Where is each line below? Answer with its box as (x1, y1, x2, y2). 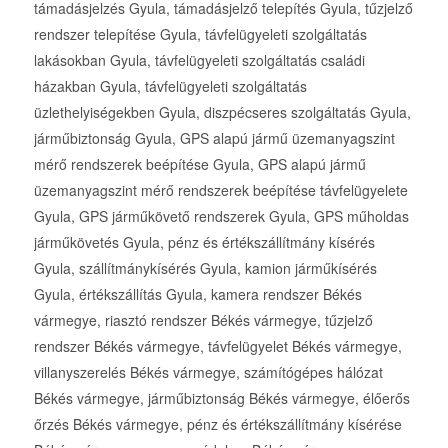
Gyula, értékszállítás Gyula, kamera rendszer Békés (33, 284, 362, 305)
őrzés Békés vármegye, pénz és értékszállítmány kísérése (33, 414, 402, 435)
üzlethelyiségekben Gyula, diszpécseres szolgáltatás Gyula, (33, 102, 411, 123)
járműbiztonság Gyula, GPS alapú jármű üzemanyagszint (33, 128, 395, 149)
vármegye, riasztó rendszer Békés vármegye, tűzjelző (33, 310, 373, 331)
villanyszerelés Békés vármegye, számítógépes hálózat (33, 362, 383, 383)
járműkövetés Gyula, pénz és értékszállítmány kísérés (33, 232, 375, 253)
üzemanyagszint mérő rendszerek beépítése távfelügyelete (33, 180, 408, 201)
